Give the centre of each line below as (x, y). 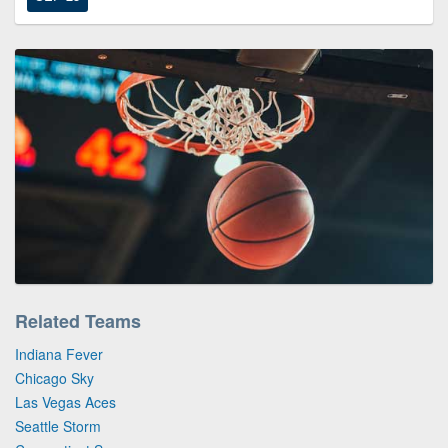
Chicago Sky (54, 377)
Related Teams (78, 320)
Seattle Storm (58, 425)
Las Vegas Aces (65, 401)
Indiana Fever (59, 353)
